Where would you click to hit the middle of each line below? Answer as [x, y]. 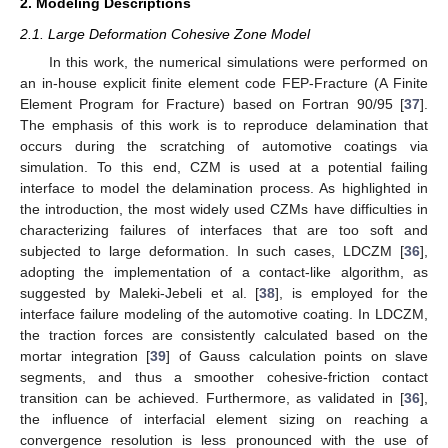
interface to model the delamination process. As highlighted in [224, 188]
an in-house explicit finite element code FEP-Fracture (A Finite [224, 83]
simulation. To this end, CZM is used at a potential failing [224, 167]
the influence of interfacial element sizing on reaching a [224, 419]
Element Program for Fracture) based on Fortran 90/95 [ [212, 104]
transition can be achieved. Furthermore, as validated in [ [212, 398]
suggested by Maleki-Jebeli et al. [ [140, 293]
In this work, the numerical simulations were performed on [238, 62]
